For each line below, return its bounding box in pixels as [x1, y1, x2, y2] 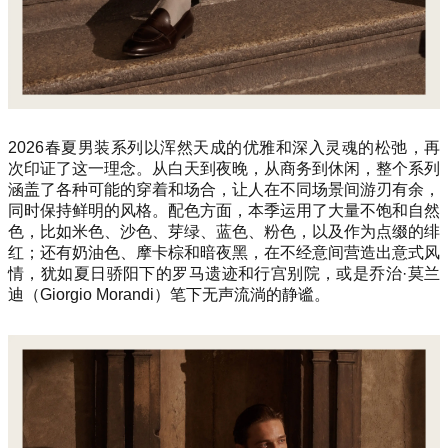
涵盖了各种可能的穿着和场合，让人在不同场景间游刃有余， [8, 180, 440, 198]
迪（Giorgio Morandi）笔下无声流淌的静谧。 [8, 285, 330, 303]
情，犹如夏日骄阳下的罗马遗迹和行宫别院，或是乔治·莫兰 [8, 264, 440, 282]
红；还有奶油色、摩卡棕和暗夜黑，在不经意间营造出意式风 [8, 243, 440, 261]
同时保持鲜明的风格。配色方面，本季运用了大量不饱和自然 [8, 201, 440, 219]
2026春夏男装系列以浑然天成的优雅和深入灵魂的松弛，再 [8, 138, 440, 156]
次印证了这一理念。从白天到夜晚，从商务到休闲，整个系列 [8, 159, 440, 177]
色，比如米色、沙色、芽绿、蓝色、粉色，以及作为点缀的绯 [8, 222, 440, 240]
